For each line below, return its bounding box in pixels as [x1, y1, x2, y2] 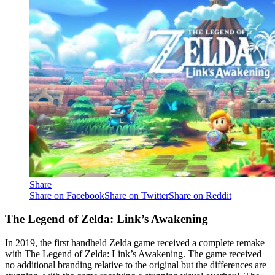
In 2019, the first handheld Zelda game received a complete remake [5, 238, 265, 248]
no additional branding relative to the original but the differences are [5, 260, 266, 270]
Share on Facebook [29, 190, 104, 201]
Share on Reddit [169, 190, 231, 201]
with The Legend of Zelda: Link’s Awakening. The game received [5, 249, 261, 259]
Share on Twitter [104, 190, 169, 201]
